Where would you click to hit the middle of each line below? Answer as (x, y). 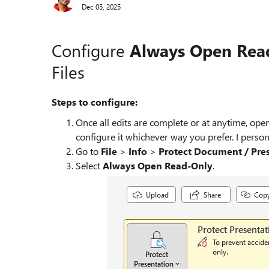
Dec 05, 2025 (101, 6)
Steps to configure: (95, 102)
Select (89, 165)
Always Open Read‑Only (158, 165)
